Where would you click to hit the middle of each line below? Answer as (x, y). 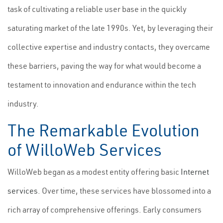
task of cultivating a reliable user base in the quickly (97, 9)
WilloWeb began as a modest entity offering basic (94, 172)
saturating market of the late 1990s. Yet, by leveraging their (110, 28)
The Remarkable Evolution (104, 130)
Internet (195, 172)
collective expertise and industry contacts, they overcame (109, 47)
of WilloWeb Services (85, 150)
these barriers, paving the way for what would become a (104, 66)
